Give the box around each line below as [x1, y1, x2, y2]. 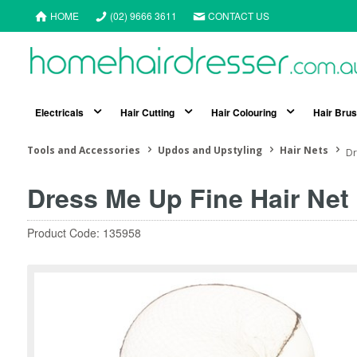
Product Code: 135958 [26, 225, 141, 241]
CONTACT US [207, 9, 269, 22]
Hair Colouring [210, 105, 277, 120]
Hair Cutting [120, 105, 175, 120]
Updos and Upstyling [157, 143, 262, 158]
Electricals [34, 105, 84, 120]
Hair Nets [279, 143, 328, 158]
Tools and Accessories [26, 143, 140, 158]
